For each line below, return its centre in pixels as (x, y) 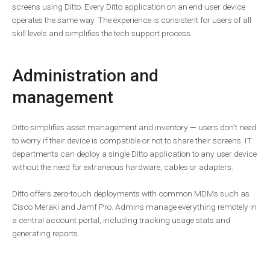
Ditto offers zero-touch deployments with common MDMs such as (131, 194)
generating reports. (46, 234)
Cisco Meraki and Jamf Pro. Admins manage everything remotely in (134, 207)
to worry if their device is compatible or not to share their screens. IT (132, 141)
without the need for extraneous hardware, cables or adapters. (123, 167)
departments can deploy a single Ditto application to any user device (134, 154)
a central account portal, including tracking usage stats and (121, 220)
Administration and (85, 76)
